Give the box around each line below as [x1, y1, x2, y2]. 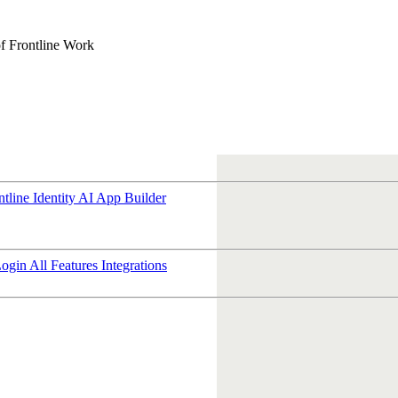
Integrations [101, 258, 167, 273]
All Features [29, 258, 101, 273]
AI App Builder [78, 190, 166, 205]
